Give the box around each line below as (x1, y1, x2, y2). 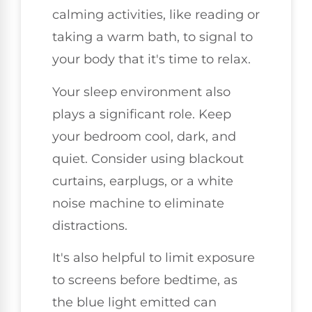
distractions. (52, 217, 127, 233)
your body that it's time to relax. (52, 52, 251, 68)
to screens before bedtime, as (52, 272, 237, 288)
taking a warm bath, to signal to (52, 29, 253, 45)
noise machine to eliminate (52, 195, 224, 211)
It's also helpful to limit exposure (52, 250, 255, 266)
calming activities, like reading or (52, 7, 260, 23)
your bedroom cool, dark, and (52, 128, 236, 144)
